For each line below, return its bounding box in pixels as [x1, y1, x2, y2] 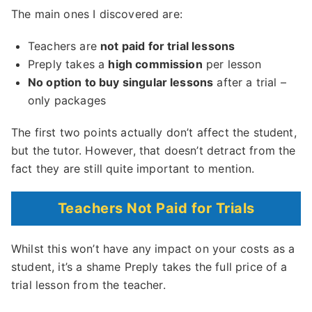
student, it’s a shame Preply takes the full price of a [11, 260, 288, 274]
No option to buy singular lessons [28, 75, 214, 90]
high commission [108, 57, 203, 72]
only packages [28, 93, 107, 108]
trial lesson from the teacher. [11, 278, 166, 292]
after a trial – [213, 75, 286, 90]
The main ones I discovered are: [11, 7, 182, 22]
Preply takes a [28, 57, 109, 72]
